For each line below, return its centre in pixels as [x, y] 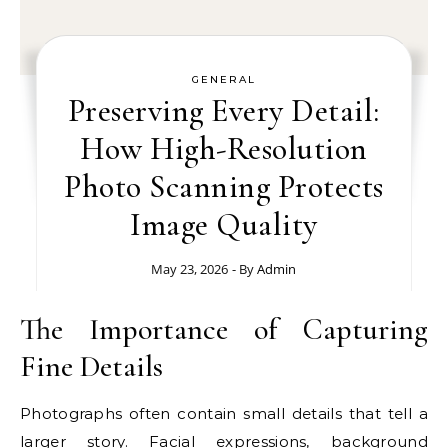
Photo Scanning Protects [224, 186]
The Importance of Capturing [224, 329]
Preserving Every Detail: [223, 110]
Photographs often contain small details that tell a [224, 413]
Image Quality [224, 224]
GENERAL [223, 79]
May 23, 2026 [190, 269]
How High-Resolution [224, 148]
